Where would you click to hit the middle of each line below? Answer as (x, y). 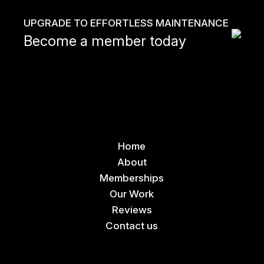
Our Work (132, 194)
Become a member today (105, 41)
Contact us (132, 226)
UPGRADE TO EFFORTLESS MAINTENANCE (126, 23)
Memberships (132, 178)
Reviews (132, 210)
